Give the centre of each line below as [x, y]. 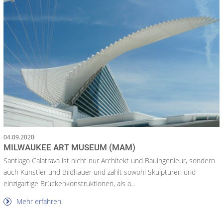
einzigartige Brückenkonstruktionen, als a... [69, 184]
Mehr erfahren [38, 202]
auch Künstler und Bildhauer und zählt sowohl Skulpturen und [100, 172]
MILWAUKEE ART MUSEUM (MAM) [69, 148]
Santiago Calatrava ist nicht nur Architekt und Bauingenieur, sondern [109, 161]
